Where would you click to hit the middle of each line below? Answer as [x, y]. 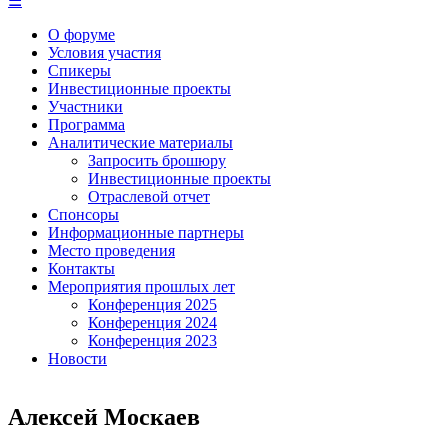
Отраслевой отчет [149, 196]
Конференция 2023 [152, 340]
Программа [86, 124]
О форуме [81, 34]
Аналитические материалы [140, 142]
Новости [77, 358]
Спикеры [79, 70]
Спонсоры [83, 214]
